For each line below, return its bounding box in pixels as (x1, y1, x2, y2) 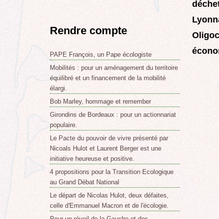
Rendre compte (49, 24, 127, 37)
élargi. (49, 84, 67, 92)
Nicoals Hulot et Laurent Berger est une (49, 144, 161, 152)
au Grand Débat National (49, 178, 119, 186)
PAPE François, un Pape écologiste (49, 50, 152, 58)
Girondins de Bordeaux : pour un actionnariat (49, 110, 176, 118)
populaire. (49, 121, 77, 129)
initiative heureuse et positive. (49, 154, 134, 162)
